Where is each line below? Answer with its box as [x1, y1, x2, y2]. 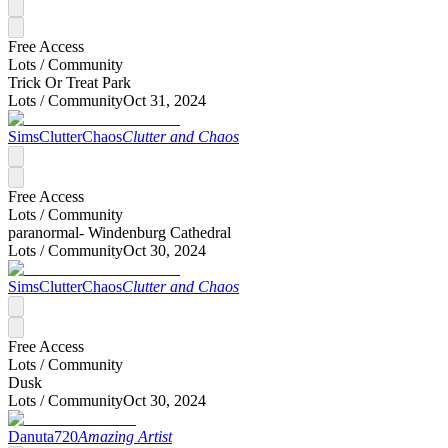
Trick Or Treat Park [8, 73, 131, 91]
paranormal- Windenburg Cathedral [8, 223, 231, 241]
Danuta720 [8, 427, 78, 445]
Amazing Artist [78, 427, 172, 445]
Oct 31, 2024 [123, 91, 206, 109]
